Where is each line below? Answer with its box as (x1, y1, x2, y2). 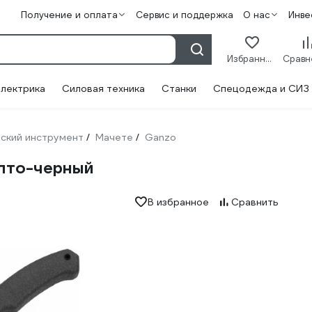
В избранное (147, 196, 209, 208)
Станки (162, 82, 196, 95)
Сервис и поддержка (135, 9, 233, 21)
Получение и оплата (20, 9, 118, 21)
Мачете (95, 131, 133, 143)
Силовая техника (62, 82, 145, 95)
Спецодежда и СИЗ (213, 82, 309, 95)
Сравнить (231, 196, 279, 208)
